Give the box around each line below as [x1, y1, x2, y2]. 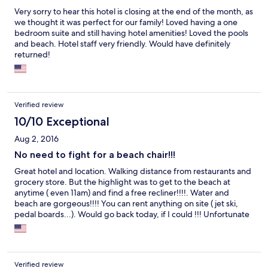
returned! [14, 48, 50, 60]
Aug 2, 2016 [14, 133, 59, 144]
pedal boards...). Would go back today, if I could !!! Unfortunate [14, 208, 249, 220]
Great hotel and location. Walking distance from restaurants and [14, 165, 251, 176]
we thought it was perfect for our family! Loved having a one [14, 16, 237, 28]
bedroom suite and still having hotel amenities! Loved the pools [14, 27, 248, 38]
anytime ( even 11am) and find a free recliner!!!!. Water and [14, 187, 229, 198]
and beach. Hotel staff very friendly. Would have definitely [14, 38, 230, 49]
